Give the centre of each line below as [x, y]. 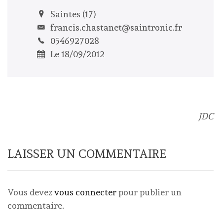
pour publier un [149, 192]
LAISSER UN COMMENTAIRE [87, 154]
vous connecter [85, 192]
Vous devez [31, 192]
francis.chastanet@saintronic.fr [116, 27]
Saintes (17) [72, 14]
